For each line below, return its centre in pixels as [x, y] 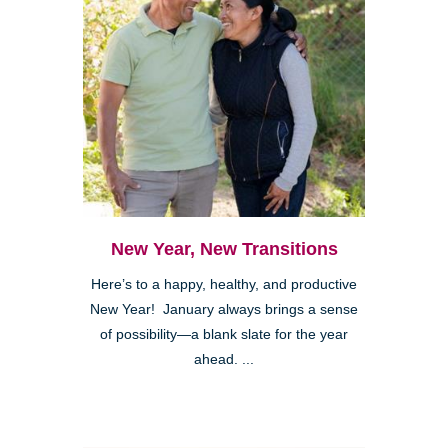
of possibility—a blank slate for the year [224, 334]
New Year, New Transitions [224, 248]
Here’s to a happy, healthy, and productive [224, 284]
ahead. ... [224, 359]
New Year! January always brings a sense [224, 309]
